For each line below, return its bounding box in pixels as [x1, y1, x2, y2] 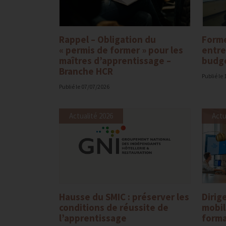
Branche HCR [59, 65, 113, 77]
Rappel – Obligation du [59, 33, 156, 45]
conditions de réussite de [59, 201, 168, 213]
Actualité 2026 [69, 110, 113, 121]
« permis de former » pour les [59, 43, 183, 56]
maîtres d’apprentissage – [59, 54, 171, 67]
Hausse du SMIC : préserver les [59, 190, 189, 203]
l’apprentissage [59, 211, 127, 224]
